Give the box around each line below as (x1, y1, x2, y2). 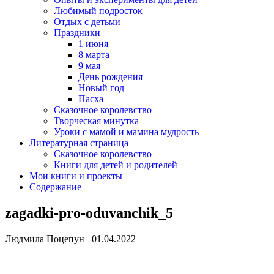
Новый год (78, 83, 124, 93)
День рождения (78, 72, 143, 82)
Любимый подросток (54, 6, 143, 16)
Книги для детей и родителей (54, 160, 177, 170)
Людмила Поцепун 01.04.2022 (5, 233, 136, 244)
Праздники (54, 28, 100, 38)
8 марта (78, 50, 109, 60)
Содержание (29, 182, 81, 192)
